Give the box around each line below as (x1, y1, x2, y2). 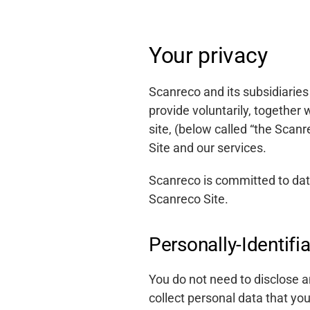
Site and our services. (149, 140, 267, 155)
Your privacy (149, 42, 268, 69)
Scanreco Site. (149, 192, 229, 206)
